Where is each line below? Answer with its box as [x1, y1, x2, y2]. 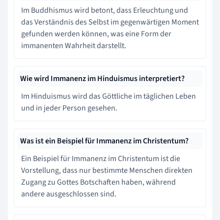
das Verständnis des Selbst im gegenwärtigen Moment [21, 16, 199, 27]
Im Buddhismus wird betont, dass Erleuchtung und [21, 4, 188, 16]
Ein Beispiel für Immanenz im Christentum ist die [21, 153, 180, 164]
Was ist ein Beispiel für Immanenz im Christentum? [20, 135, 189, 146]
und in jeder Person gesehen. [21, 102, 117, 113]
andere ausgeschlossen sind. [21, 188, 116, 199]
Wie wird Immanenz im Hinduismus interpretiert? [20, 73, 185, 84]
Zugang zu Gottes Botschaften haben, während [21, 176, 176, 188]
